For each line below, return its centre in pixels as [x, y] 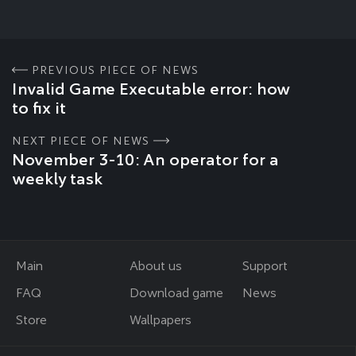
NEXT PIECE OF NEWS [81, 140]
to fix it [39, 108]
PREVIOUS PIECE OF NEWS [115, 70]
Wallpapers [160, 320]
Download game [176, 293]
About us [155, 266]
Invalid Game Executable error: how [151, 89]
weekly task [58, 178]
